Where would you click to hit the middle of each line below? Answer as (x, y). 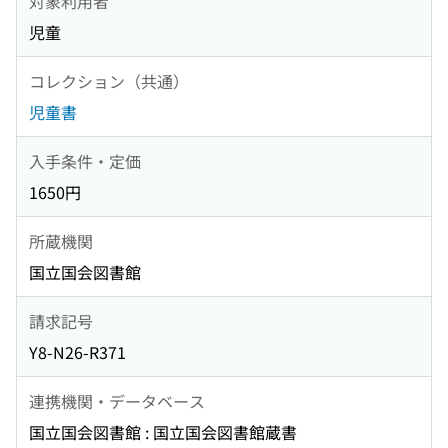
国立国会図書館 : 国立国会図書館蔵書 (163, 432)
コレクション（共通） (109, 80)
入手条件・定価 (85, 160)
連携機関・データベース (117, 400)
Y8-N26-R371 (77, 352)
